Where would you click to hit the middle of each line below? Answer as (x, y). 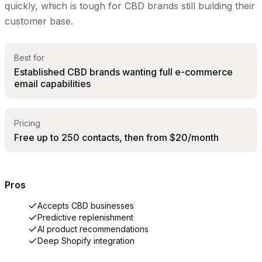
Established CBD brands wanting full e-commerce (123, 72)
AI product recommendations (93, 229)
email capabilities (52, 83)
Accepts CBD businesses (86, 206)
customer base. (39, 21)
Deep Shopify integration (86, 241)
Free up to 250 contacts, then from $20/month (116, 137)
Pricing (27, 123)
